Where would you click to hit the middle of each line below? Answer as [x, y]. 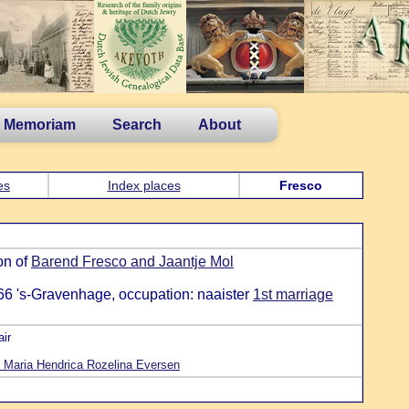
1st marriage [293, 294]
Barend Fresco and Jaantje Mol [132, 262]
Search [137, 125]
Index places [144, 185]
